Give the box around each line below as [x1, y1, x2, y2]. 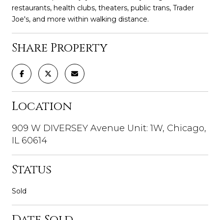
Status [12, 162, 52, 178]
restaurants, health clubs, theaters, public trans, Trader [12, 3, 194, 12]
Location [12, 98, 72, 114]
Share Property [12, 40, 108, 56]
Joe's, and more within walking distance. [12, 14, 149, 24]
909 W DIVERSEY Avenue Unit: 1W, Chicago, [12, 122, 206, 134]
